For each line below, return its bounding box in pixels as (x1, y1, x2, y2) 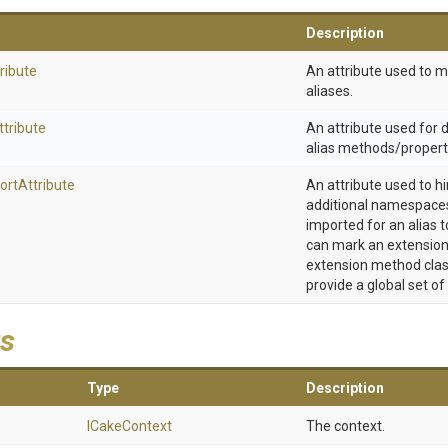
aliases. (306, 83, 353, 99)
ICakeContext (87, 418, 172, 434)
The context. (306, 418, 385, 434)
